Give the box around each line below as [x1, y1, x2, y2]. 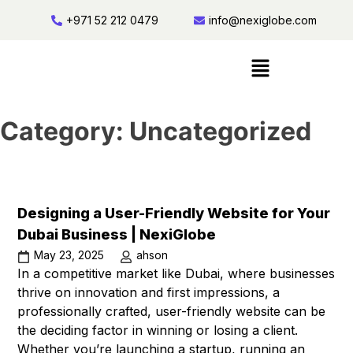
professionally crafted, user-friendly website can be [17, 303, 326, 319]
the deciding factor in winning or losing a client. [17, 321, 299, 338]
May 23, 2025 [34, 247, 105, 262]
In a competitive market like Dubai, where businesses [17, 265, 336, 281]
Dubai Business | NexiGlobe [17, 225, 220, 243]
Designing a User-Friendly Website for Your [17, 204, 331, 221]
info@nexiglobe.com [209, 13, 317, 27]
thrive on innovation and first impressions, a [17, 284, 281, 300]
